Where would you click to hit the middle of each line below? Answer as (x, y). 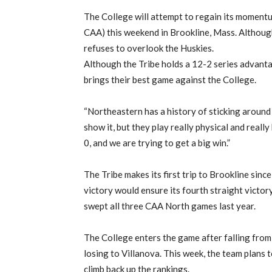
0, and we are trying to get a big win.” (157, 143)
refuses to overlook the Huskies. (149, 48)
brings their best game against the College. (170, 80)
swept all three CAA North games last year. (170, 206)
